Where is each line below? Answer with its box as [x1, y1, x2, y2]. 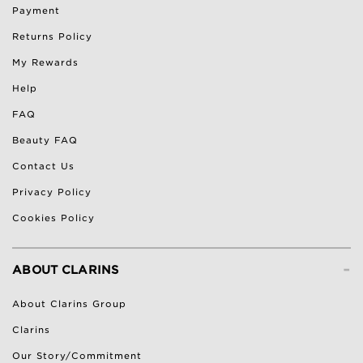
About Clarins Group [12, 297, 126, 310]
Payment [12, 4, 60, 16]
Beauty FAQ [12, 134, 78, 146]
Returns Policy [12, 30, 92, 42]
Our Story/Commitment [12, 349, 142, 361]
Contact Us [12, 160, 75, 172]
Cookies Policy [12, 211, 95, 224]
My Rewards [12, 56, 79, 68]
